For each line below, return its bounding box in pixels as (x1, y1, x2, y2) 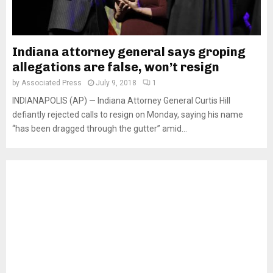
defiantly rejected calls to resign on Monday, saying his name (12, 110, 243, 119)
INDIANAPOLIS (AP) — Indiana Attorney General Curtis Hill (12, 96, 230, 105)
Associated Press (21, 79, 82, 87)
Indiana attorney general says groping (12, 44, 246, 59)
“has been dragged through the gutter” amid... (12, 124, 187, 133)
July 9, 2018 (96, 79, 136, 87)
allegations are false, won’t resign (12, 60, 219, 74)
